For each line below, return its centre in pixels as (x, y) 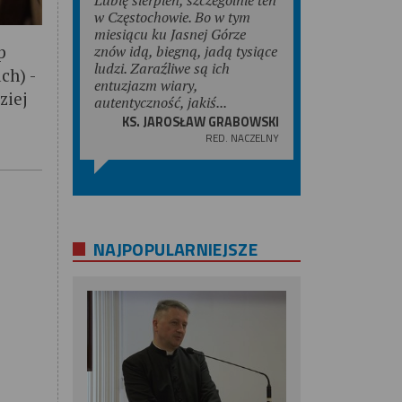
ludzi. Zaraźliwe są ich (162, 68)
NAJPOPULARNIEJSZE (176, 249)
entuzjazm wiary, (145, 85)
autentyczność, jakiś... (160, 102)
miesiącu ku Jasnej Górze (170, 34)
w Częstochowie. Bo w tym (172, 17)
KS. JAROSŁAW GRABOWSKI (200, 122)
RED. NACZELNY (242, 137)
